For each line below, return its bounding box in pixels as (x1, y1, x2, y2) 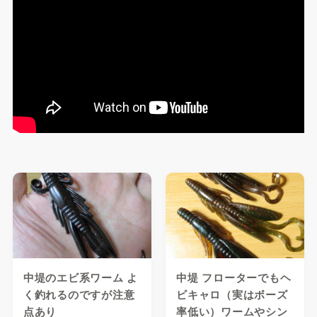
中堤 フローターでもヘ (176, 269, 292, 285)
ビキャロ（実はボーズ (176, 286, 288, 302)
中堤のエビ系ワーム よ (23, 269, 139, 285)
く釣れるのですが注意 (23, 286, 135, 302)
